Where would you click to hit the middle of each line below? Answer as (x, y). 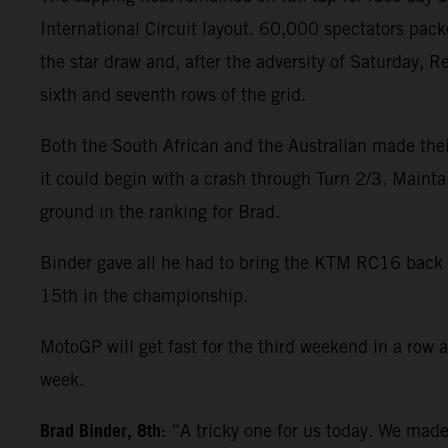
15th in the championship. (144, 295)
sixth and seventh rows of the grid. (173, 94)
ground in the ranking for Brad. (160, 211)
